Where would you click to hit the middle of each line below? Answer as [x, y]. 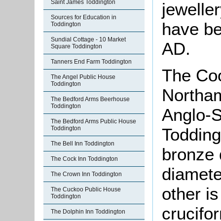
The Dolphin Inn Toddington [88, 212]
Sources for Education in [84, 17]
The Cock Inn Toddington [84, 159]
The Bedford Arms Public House [93, 121]
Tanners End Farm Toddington [91, 62]
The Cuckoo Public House [86, 189]
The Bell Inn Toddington [83, 144]
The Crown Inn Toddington [86, 174]
